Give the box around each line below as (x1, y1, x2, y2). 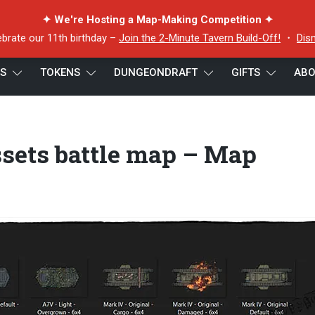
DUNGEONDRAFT (114, 66, 198, 79)
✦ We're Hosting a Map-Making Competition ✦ (41, 13, 274, 26)
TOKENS (40, 66, 80, 79)
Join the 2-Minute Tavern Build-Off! (119, 32, 281, 44)
